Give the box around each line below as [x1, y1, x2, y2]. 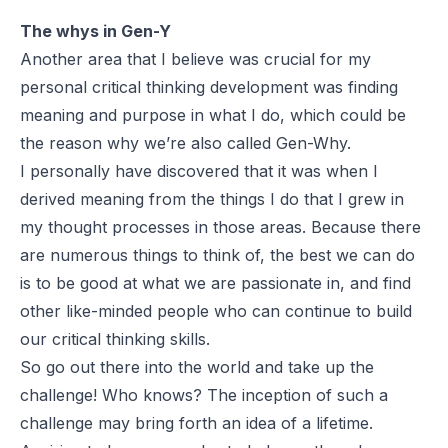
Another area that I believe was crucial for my [20, 48, 371, 69]
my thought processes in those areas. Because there [20, 216, 421, 237]
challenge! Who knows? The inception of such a [20, 384, 388, 405]
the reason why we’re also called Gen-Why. [20, 132, 351, 153]
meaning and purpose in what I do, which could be [20, 104, 406, 125]
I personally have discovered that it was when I [20, 160, 378, 181]
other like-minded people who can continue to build [20, 300, 412, 321]
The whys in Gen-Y [20, 20, 171, 41]
